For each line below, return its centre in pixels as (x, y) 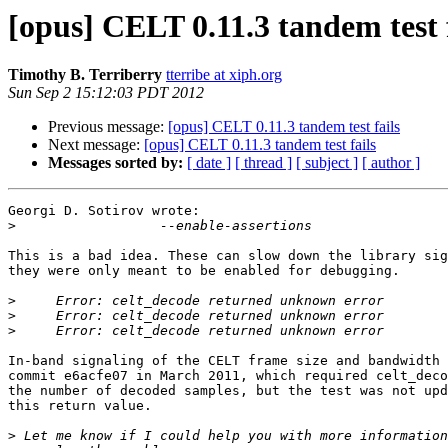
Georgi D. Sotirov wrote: (104, 211)
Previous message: (108, 127)
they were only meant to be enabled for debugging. (204, 271)
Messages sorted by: (115, 163)
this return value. (80, 406)
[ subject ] (327, 163)
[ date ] (209, 163)
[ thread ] (263, 163)
